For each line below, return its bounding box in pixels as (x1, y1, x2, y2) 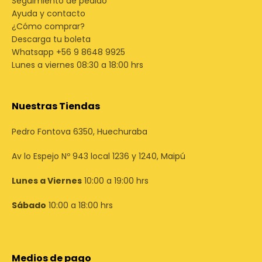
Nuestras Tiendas (12, 99, 100, 113)
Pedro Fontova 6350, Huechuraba (12, 126, 147, 137)
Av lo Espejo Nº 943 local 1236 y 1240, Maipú (12, 150, 185, 162)
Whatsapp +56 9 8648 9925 (12, 46, 125, 58)
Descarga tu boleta (12, 33, 91, 45)
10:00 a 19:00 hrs (82, 175, 149, 187)
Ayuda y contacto (12, 8, 85, 19)
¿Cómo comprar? (12, 20, 85, 32)
